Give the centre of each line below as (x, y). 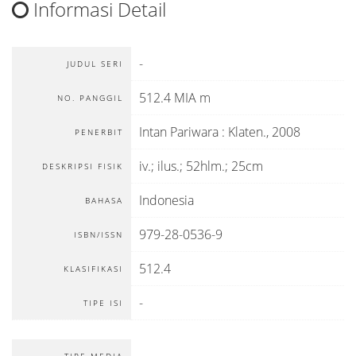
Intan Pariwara (179, 132)
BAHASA (104, 200)
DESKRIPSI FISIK (83, 166)
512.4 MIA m (175, 98)
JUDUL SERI (95, 64)
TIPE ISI (103, 303)
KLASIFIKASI (93, 269)
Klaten (246, 132)
